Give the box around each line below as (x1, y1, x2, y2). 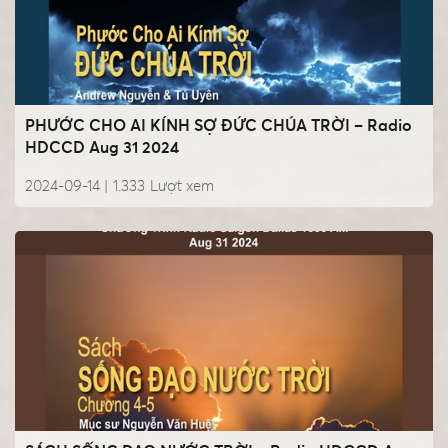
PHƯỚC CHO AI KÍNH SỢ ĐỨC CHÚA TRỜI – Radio (25, 117, 412, 134)
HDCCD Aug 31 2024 (25, 139, 179, 156)
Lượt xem (150, 178, 214, 194)
